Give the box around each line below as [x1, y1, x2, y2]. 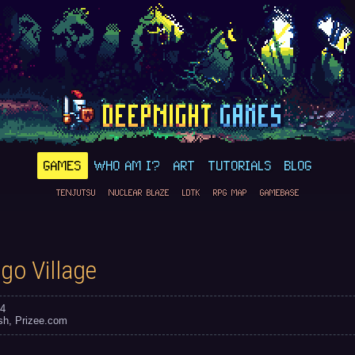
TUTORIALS [208, 155, 272, 177]
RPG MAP [212, 185, 247, 200]
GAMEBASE [259, 185, 300, 200]
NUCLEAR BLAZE [108, 185, 170, 200]
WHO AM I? [94, 155, 161, 177]
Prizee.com [14, 315, 67, 326]
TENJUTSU [55, 185, 96, 200]
